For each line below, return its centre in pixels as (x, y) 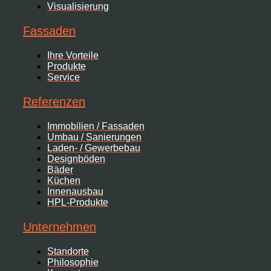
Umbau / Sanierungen (94, 137)
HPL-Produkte (78, 203)
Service (64, 77)
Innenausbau (75, 192)
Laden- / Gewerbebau (94, 148)
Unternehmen (60, 227)
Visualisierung (78, 7)
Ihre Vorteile (73, 56)
